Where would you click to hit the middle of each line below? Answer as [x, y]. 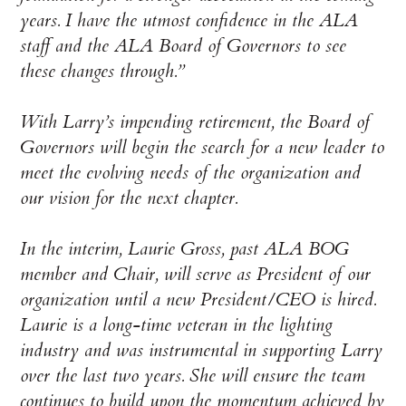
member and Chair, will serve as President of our [196, 275]
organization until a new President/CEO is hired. [198, 300]
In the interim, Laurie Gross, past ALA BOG [185, 249]
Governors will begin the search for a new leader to [203, 148]
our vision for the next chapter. [129, 198]
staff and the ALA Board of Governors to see [184, 46]
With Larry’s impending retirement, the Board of [195, 122]
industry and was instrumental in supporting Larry [202, 351]
